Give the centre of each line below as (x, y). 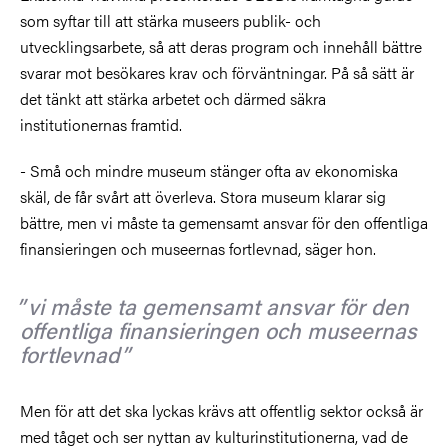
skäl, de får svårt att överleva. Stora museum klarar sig (203, 196)
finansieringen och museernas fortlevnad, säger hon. (198, 248)
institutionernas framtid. (101, 124)
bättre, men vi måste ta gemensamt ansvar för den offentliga (224, 222)
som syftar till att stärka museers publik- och (170, 20)
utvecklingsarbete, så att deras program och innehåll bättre (221, 46)
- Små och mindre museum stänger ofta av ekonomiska (209, 170)
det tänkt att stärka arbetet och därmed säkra (173, 98)
